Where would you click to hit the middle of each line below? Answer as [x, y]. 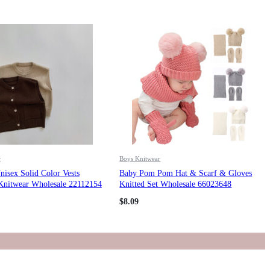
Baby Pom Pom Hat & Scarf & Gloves [186, 173]
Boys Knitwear [140, 158]
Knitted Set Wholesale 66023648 [176, 184]
